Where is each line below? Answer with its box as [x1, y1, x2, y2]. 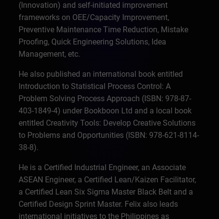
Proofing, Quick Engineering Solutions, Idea [19, 37, 167, 46]
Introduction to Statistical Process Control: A [19, 82, 171, 91]
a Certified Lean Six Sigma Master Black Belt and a [19, 187, 194, 197]
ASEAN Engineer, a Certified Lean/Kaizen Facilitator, [19, 175, 197, 184]
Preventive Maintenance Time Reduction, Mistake [19, 25, 189, 34]
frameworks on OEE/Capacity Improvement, [19, 13, 170, 22]
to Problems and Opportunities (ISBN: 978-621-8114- [19, 131, 199, 140]
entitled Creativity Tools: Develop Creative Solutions [19, 118, 196, 128]
